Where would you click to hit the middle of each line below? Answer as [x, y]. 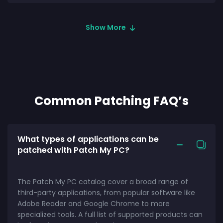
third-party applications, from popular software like [106, 193]
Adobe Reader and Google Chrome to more [94, 204]
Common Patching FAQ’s [111, 101]
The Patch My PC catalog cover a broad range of [103, 182]
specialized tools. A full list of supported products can [110, 215]
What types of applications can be [88, 139]
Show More [107, 27]
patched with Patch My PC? [73, 150]
